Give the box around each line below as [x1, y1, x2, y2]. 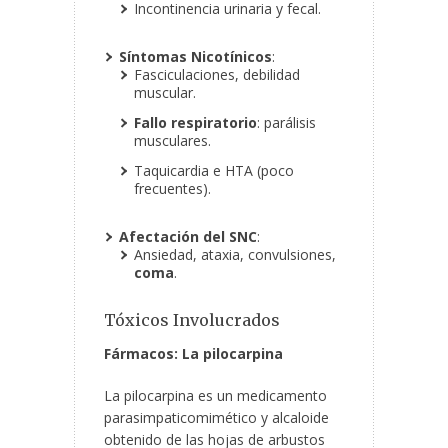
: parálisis [257, 113, 316, 133]
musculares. [134, 131, 211, 151]
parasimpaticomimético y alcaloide [104, 408, 329, 428]
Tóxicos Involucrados [104, 310, 280, 331]
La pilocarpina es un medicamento [104, 386, 327, 406]
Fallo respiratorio [134, 113, 257, 133]
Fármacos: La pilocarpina [104, 344, 283, 364]
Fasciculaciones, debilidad [134, 65, 300, 85]
